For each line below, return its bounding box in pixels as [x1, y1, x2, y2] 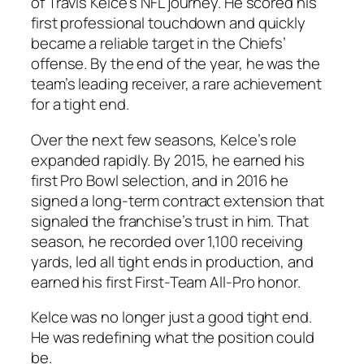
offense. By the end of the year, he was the [31, 53, 320, 75]
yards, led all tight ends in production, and [31, 250, 314, 272]
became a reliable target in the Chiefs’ [31, 32, 287, 54]
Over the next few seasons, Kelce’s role [31, 128, 297, 150]
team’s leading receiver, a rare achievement [31, 73, 322, 95]
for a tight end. [31, 93, 129, 115]
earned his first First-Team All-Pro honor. [31, 271, 301, 292]
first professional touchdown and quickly [31, 12, 305, 34]
